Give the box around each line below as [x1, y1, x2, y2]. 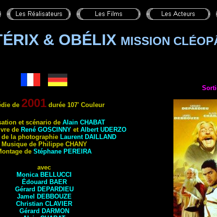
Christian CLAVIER [16, 200, 72, 207]
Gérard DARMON [19, 207, 69, 215]
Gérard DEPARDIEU [15, 186, 74, 193]
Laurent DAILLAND [60, 133, 116, 140]
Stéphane [33, 148, 63, 155]
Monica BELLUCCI [16, 171, 72, 178]
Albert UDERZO [80, 126, 126, 133]
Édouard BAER [21, 178, 67, 186]
